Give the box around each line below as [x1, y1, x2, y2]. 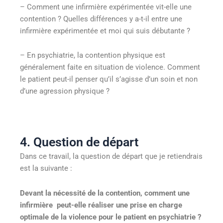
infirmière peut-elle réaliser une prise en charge [20, 200, 182, 210]
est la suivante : [20, 164, 72, 173]
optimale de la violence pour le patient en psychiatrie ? [20, 212, 201, 222]
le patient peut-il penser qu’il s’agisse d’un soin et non [20, 75, 198, 84]
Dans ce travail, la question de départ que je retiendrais [20, 152, 203, 161]
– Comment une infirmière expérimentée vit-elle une [20, 2, 192, 11]
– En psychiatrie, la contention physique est [20, 51, 165, 60]
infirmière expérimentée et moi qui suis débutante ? [20, 26, 190, 35]
